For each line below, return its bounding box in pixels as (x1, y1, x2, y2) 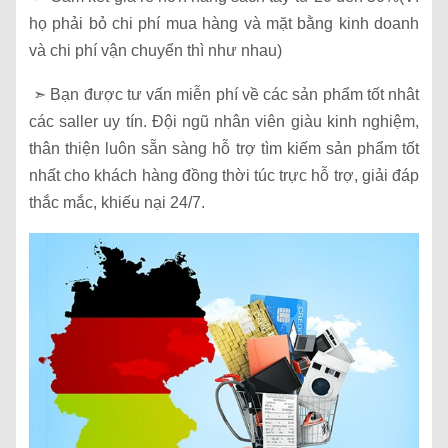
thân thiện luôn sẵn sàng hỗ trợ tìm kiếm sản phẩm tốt (29, 140, 419, 158)
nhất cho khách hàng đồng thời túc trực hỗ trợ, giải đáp (29, 167, 419, 185)
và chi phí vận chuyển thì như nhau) (29, 42, 282, 60)
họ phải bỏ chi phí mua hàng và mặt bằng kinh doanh (29, 15, 419, 33)
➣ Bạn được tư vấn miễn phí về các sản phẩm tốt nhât (29, 86, 419, 104)
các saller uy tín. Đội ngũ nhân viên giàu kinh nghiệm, (29, 113, 419, 131)
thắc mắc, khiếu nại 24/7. (29, 194, 205, 212)
